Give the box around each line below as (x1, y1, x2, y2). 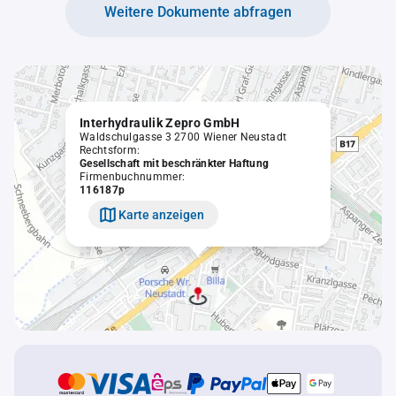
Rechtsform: (80, 144, 141, 156)
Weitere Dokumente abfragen (104, 4, 292, 20)
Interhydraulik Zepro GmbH (80, 116, 240, 130)
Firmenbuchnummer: (80, 171, 186, 183)
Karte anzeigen (118, 207, 204, 222)
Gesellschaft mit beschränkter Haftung (80, 157, 270, 170)
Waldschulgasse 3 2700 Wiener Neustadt (80, 131, 287, 143)
